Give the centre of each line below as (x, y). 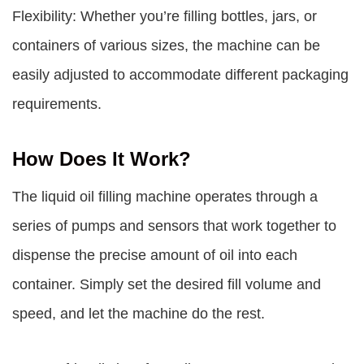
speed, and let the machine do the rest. (139, 314)
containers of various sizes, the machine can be (166, 45)
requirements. (57, 104)
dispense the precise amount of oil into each (155, 255)
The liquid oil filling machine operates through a (165, 197)
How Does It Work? (102, 159)
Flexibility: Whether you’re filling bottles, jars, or (165, 16)
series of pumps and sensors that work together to (174, 226)
